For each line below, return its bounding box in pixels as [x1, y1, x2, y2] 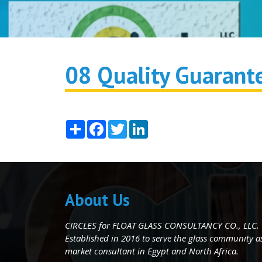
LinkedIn [148, 118, 186, 131]
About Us [65, 189, 130, 211]
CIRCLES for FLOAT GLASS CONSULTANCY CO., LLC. [65, 219, 259, 231]
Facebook [106, 118, 148, 131]
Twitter [127, 118, 159, 131]
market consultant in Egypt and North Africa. [65, 245, 239, 257]
